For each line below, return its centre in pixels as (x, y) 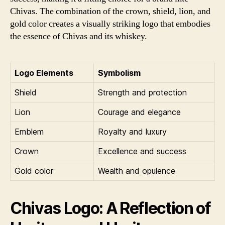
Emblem (29, 131)
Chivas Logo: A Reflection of (110, 208)
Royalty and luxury (132, 131)
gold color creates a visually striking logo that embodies (110, 24)
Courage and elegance (139, 112)
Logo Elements (44, 73)
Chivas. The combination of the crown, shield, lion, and (110, 11)
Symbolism (119, 73)
